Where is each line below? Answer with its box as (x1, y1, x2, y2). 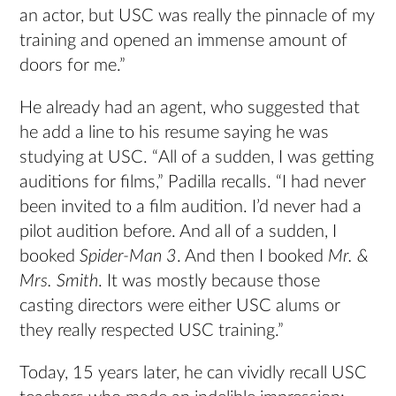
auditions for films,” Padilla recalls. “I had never (19, 173, 367, 192)
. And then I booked (177, 247, 329, 266)
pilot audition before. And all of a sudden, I (19, 223, 338, 241)
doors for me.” (19, 57, 126, 75)
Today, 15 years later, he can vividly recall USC (19, 364, 368, 383)
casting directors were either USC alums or (19, 297, 341, 316)
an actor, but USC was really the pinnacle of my (19, 7, 376, 26)
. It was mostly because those (98, 272, 321, 291)
